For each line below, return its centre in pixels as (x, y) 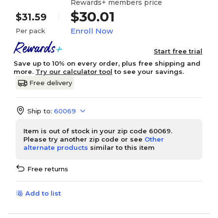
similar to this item (121, 147)
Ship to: (40, 111)
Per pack (30, 31)
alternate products (56, 147)
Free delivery (51, 83)
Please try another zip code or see (84, 139)
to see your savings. (148, 72)
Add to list (43, 193)
